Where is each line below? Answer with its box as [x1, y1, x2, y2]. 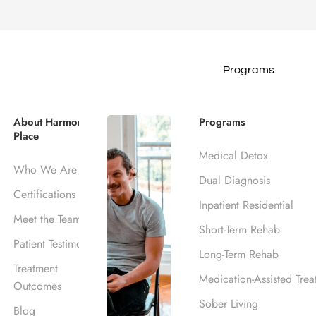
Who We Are [13, 162, 77, 178]
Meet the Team [13, 211, 81, 227]
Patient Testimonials [13, 236, 104, 252]
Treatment [13, 260, 58, 276]
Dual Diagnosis [199, 172, 270, 188]
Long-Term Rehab [199, 246, 279, 262]
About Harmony [13, 114, 88, 130]
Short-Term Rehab [199, 221, 280, 238]
